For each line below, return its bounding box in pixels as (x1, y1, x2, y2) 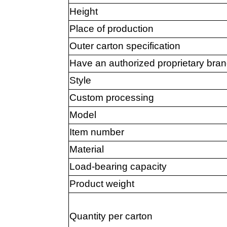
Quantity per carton (69, 211, 153, 222)
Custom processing (69, 92, 154, 103)
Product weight (69, 178, 134, 190)
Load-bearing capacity (69, 161, 167, 172)
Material (69, 144, 104, 155)
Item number (69, 127, 124, 138)
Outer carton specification (69, 41, 180, 52)
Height (69, 6, 98, 17)
